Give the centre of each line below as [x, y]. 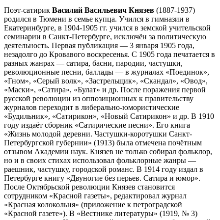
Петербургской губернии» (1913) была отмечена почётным [103, 142]
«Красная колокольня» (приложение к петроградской [93, 204]
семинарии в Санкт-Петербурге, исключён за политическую [105, 36]
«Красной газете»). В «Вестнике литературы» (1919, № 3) [101, 213]
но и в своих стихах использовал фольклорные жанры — [100, 160]
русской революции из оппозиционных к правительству [99, 98]
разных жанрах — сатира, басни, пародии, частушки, [93, 63]
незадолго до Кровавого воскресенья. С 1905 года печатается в [110, 54]
